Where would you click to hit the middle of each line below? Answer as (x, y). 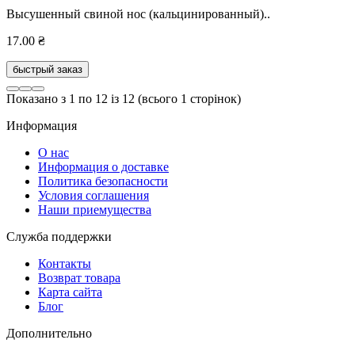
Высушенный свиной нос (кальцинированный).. (138, 14)
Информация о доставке (103, 167)
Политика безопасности (103, 181)
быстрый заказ (48, 70)
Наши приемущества (95, 210)
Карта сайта (70, 292)
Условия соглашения (94, 196)
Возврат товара (79, 278)
